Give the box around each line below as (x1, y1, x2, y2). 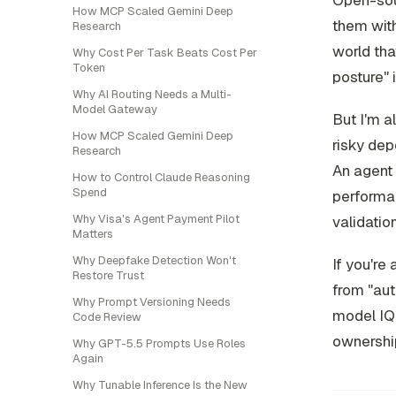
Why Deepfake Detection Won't (72, 253, 236, 268)
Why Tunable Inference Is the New (72, 377, 247, 392)
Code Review (72, 309, 141, 324)
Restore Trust (72, 268, 144, 283)
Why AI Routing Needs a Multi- (72, 87, 232, 102)
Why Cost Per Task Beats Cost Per (72, 45, 257, 60)
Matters (72, 226, 113, 241)
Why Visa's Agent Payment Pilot (72, 211, 240, 226)
